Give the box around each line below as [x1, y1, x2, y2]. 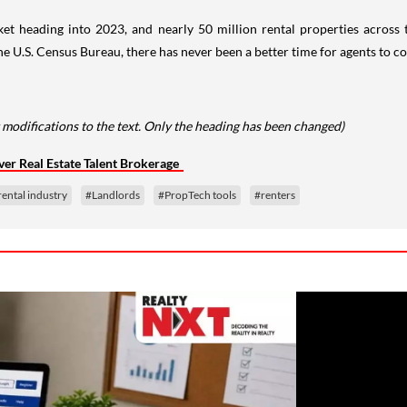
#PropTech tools [158, 187, 236, 202]
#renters [254, 187, 295, 202]
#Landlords [85, 187, 140, 202]
